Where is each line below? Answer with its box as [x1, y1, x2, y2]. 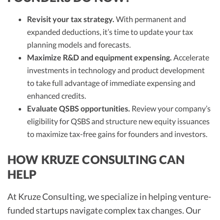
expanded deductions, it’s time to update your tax [27, 27, 193, 36]
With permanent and [114, 14, 186, 24]
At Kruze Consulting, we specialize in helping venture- [7, 191, 211, 202]
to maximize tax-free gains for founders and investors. [27, 129, 207, 138]
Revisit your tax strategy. [27, 14, 114, 24]
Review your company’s [130, 103, 211, 113]
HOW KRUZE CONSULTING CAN [7, 152, 185, 166]
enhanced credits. [27, 90, 86, 100]
